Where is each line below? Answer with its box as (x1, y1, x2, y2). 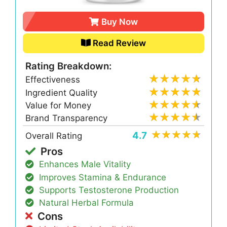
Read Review (93, 38, 146, 49)
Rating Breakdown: (25, 60, 112, 72)
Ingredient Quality (25, 87, 98, 98)
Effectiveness (25, 74, 81, 85)
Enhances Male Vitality (39, 159, 131, 170)
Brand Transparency (25, 112, 108, 123)
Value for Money (25, 100, 92, 110)
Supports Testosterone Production (39, 184, 179, 195)
